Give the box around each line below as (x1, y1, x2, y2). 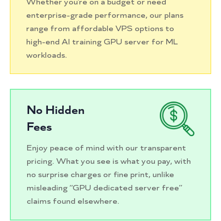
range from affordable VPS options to (26, 23, 174, 34)
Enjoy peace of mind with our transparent (27, 142, 186, 153)
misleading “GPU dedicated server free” (27, 182, 182, 193)
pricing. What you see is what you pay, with (27, 155, 191, 166)
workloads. (26, 49, 67, 60)
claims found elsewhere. (27, 195, 119, 206)
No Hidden (27, 102, 85, 117)
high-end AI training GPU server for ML (26, 36, 178, 47)
